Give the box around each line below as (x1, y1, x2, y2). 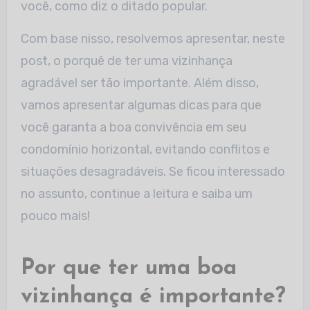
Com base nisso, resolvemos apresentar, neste (20, 30, 285, 46)
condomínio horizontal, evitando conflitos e (20, 141, 270, 157)
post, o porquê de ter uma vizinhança (20, 53, 232, 69)
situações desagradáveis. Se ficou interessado (20, 163, 285, 179)
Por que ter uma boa (20, 257, 237, 280)
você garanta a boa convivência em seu (20, 119, 246, 135)
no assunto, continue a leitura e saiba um (20, 185, 253, 201)
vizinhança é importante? (20, 285, 286, 308)
